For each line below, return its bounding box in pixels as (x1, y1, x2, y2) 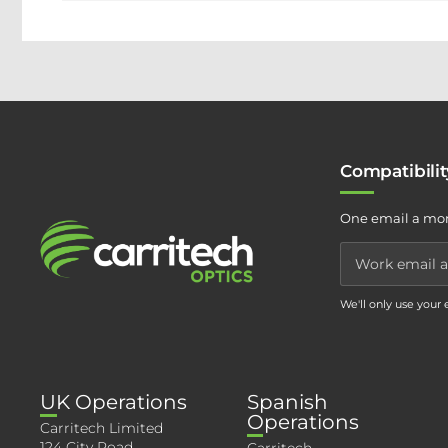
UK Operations (40, 390, 187, 414)
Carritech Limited (40, 419, 163, 437)
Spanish (246, 390, 328, 414)
